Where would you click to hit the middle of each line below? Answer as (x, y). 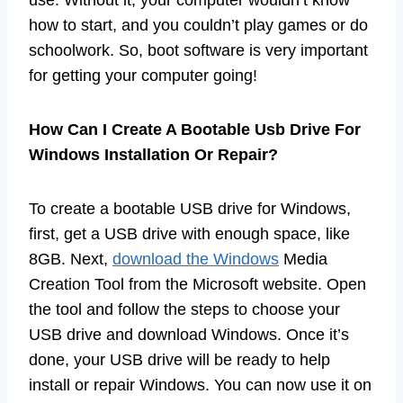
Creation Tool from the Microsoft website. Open (197, 285)
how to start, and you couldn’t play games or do (198, 26)
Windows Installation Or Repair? (153, 155)
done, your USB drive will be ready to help (179, 360)
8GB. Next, (71, 260)
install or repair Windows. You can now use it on (200, 385)
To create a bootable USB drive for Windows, (190, 209)
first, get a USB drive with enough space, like (189, 234)
